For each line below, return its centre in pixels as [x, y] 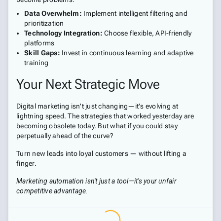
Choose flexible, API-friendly [147, 33]
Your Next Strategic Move [88, 84]
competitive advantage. [52, 191]
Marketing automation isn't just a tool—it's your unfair [96, 181]
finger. [26, 163]
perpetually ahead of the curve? [65, 136]
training [36, 63]
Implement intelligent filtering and [134, 13]
